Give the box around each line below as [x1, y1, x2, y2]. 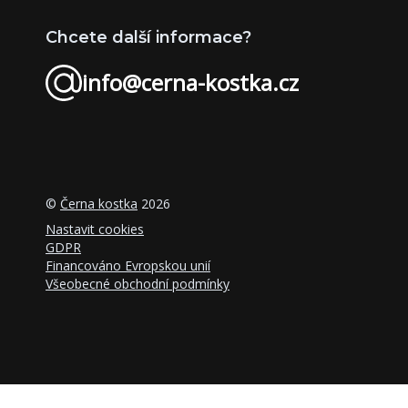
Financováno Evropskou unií [46, 257, 210, 274]
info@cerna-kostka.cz [82, 67, 299, 97]
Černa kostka [60, 195, 138, 212]
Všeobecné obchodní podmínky [46, 275, 229, 292]
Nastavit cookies [46, 220, 144, 238]
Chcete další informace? [46, 27, 251, 47]
